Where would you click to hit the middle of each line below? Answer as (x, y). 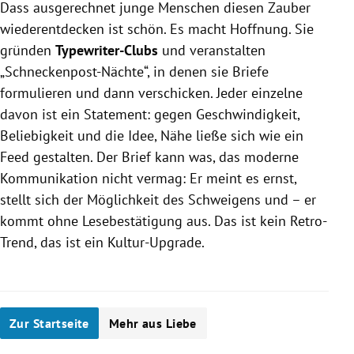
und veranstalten (214, 50)
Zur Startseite (49, 323)
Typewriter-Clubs (109, 50)
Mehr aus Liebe (153, 323)
